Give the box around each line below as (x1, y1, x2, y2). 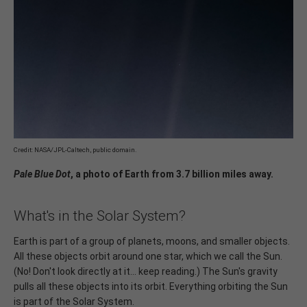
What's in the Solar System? (14, 207, 186, 224)
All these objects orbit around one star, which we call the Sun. (14, 250, 282, 262)
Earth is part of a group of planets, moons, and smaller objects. (14, 235, 290, 247)
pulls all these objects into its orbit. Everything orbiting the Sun (14, 280, 288, 292)
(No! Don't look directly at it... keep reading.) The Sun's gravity (14, 265, 278, 277)
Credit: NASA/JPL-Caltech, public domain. (14, 145, 137, 153)
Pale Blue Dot (14, 168, 71, 180)
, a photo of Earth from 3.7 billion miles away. (71, 168, 273, 180)
